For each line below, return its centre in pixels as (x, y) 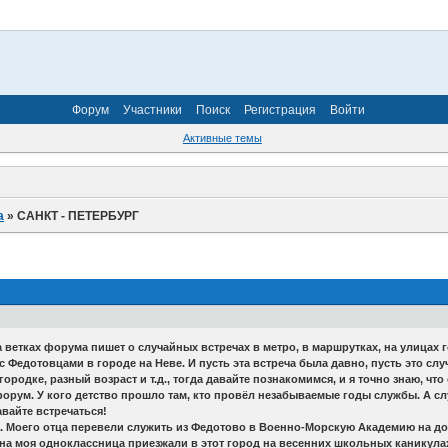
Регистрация (280, 109)
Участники (152, 109)
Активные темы (222, 138)
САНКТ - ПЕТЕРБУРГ (78, 215)
